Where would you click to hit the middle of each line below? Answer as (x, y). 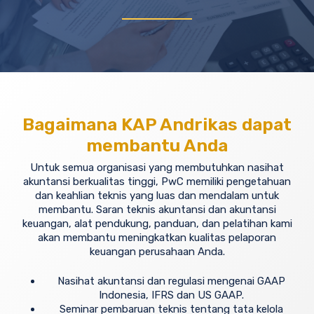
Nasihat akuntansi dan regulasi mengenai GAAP (171, 281)
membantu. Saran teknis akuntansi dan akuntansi (157, 209)
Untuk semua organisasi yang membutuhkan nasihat (157, 167)
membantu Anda (157, 145)
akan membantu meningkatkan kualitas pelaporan (157, 237)
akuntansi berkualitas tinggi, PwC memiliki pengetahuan (157, 181)
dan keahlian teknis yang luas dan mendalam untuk (157, 195)
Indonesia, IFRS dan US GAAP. (171, 295)
